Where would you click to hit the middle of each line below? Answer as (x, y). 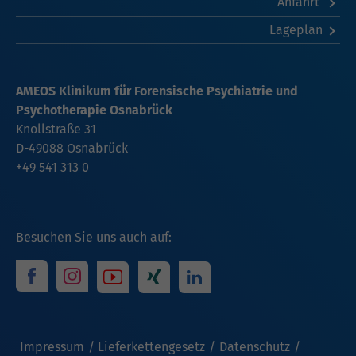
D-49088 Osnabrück (72, 149)
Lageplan (296, 29)
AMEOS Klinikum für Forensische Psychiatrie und (157, 91)
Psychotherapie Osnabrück (94, 110)
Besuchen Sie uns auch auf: (94, 238)
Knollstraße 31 (56, 130)
